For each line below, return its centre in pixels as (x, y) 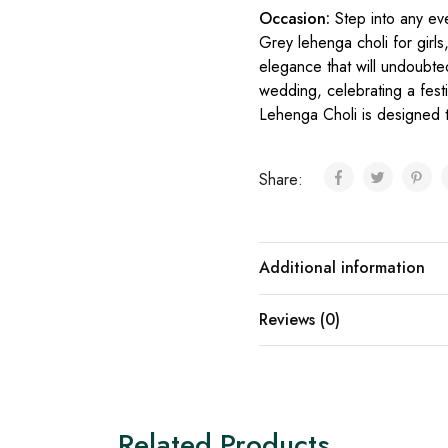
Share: (284, 180)
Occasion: (295, 19)
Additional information (342, 268)
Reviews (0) (300, 320)
